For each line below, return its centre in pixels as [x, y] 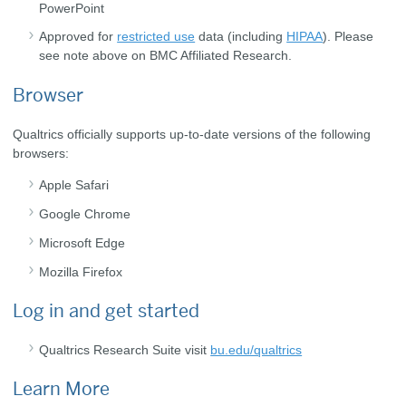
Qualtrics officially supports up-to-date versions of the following [192, 134]
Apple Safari [74, 185]
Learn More [62, 389]
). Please [348, 37]
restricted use [156, 37]
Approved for [78, 37]
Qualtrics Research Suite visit [125, 349]
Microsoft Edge [82, 242]
